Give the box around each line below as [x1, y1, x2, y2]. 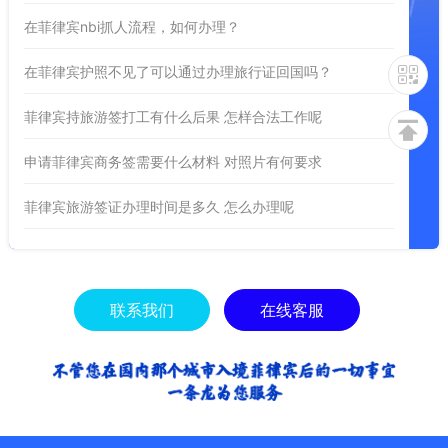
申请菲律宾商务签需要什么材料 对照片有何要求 [23, 152, 322, 170]
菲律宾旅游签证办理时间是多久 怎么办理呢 [23, 197, 294, 215]
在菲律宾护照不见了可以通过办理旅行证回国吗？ [23, 62, 332, 80]
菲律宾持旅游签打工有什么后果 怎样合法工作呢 [23, 107, 322, 125]
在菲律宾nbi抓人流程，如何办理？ [23, 17, 240, 35]
